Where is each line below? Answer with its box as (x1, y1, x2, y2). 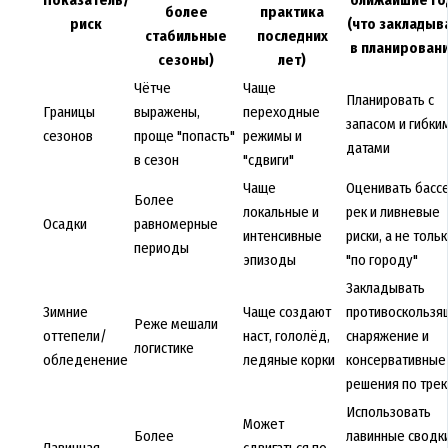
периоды (133, 239, 189, 258)
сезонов (42, 127, 93, 146)
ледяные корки (242, 351, 335, 370)
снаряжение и (345, 327, 429, 346)
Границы (42, 103, 95, 122)
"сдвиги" (242, 151, 294, 170)
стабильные (145, 27, 228, 46)
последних (256, 27, 328, 46)
